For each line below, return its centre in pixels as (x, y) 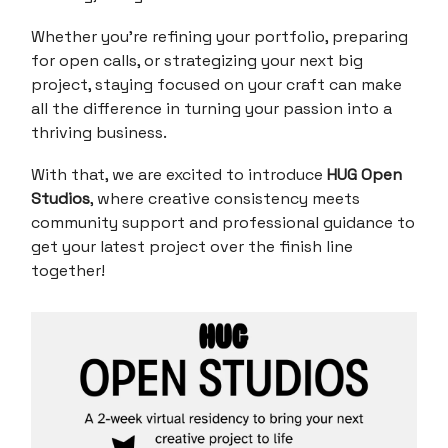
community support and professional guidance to (223, 222)
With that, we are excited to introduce (179, 174)
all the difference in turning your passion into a (211, 108)
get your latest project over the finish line (192, 246)
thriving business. (99, 132)
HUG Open (364, 174)
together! (68, 270)
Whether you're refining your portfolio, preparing (219, 36)
